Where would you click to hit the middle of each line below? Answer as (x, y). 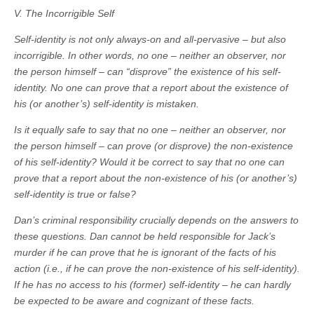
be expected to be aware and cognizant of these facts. (134, 301)
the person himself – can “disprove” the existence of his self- (148, 72)
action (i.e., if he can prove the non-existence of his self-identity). (157, 269)
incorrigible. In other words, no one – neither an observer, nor (150, 56)
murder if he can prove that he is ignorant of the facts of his (145, 253)
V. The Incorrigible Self (64, 14)
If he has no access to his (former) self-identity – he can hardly (152, 285)
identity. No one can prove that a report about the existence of (151, 88)
